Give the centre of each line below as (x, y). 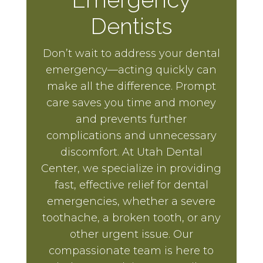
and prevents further (131, 119)
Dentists (131, 26)
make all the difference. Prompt (131, 86)
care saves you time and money (131, 102)
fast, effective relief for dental (131, 185)
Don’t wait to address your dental (131, 53)
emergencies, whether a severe (131, 201)
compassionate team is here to (131, 250)
